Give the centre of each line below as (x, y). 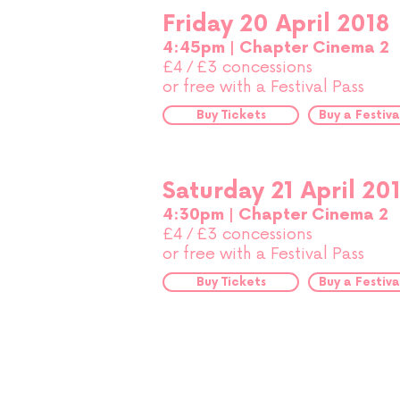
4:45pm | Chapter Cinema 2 (276, 48)
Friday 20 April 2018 (276, 25)
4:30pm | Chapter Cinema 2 (275, 215)
